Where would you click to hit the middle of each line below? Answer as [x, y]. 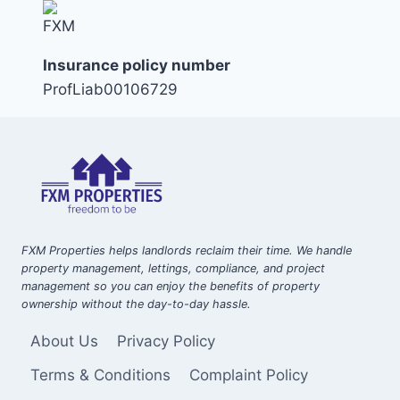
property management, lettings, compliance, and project [173, 269]
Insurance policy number [137, 65]
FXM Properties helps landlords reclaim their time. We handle [187, 251]
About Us [65, 342]
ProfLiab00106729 [110, 89]
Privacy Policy [166, 342]
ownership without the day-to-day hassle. [136, 304]
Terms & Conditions [101, 375]
